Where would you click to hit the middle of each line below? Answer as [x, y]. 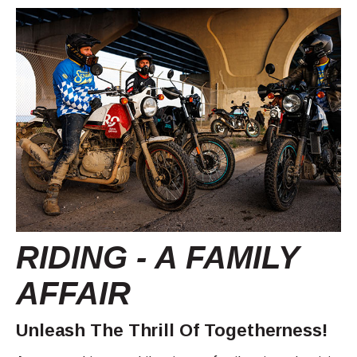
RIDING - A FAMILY [157, 257]
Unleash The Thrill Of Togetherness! [172, 330]
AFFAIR [73, 293]
